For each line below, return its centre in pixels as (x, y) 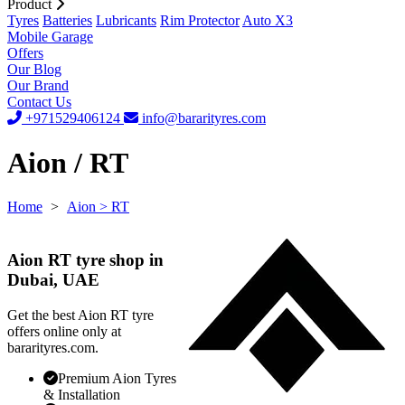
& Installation (82, 394)
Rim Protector (200, 21)
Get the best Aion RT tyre (80, 315)
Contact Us (39, 102)
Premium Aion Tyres (117, 378)
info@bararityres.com (202, 118)
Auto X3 (268, 21)
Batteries (67, 21)
